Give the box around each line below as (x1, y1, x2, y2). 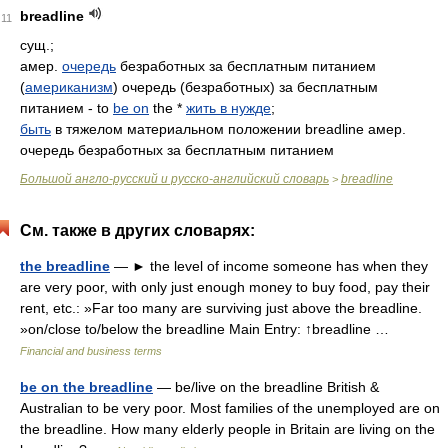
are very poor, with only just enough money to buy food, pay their (20, 279, 430, 295)
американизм (25, 79, 113, 95)
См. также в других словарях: (20, 222, 255, 239)
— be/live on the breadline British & (153, 379, 379, 395)
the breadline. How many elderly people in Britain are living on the (20, 421, 435, 437)
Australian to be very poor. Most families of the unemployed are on (20, 400, 440, 416)
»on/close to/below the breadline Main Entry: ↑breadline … (20, 321, 397, 337)
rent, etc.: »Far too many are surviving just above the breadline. (20, 300, 422, 316)
